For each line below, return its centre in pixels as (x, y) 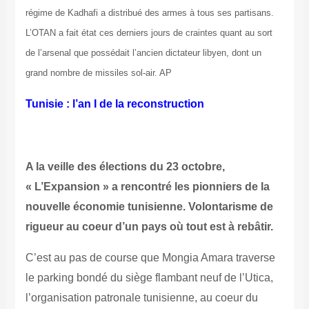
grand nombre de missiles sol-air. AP (98, 73)
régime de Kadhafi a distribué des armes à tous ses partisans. (149, 13)
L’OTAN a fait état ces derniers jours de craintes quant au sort (149, 33)
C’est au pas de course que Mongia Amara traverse (150, 258)
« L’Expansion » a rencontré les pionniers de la (147, 187)
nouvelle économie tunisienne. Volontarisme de (149, 207)
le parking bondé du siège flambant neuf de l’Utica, (149, 278)
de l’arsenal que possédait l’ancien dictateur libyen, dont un (143, 53)
